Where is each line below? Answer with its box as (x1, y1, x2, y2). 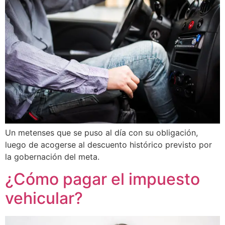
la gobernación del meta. (5, 151, 99, 162)
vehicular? (5, 188, 83, 208)
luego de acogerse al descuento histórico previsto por (5, 139, 212, 150)
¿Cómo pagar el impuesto (5, 169, 200, 189)
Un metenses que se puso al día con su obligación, (5, 127, 198, 138)
